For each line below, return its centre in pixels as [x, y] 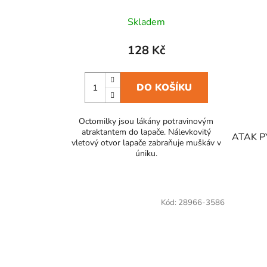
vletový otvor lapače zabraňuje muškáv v [146, 143]
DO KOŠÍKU [164, 88]
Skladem [146, 22]
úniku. [146, 154]
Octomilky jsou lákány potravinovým [146, 122]
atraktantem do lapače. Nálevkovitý [146, 132]
